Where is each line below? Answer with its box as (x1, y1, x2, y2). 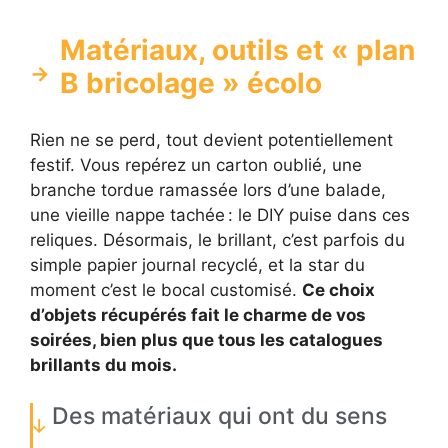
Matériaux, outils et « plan (60, 32, 415, 67)
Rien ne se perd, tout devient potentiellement (30, 129, 393, 150)
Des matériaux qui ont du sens (52, 402, 387, 431)
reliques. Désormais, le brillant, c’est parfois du (30, 229, 405, 250)
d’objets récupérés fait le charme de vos (30, 304, 366, 325)
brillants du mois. (30, 354, 177, 375)
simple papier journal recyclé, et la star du (30, 254, 365, 275)
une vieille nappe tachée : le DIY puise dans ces (30, 204, 410, 225)
